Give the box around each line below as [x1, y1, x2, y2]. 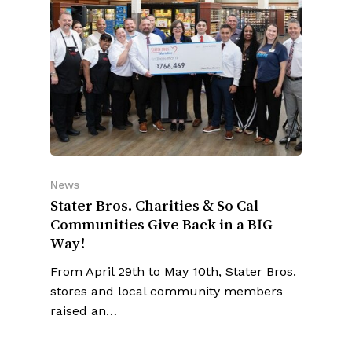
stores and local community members [50, 244, 283, 259]
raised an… [50, 263, 117, 279]
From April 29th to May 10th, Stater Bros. [50, 224, 296, 240]
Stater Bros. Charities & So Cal [50, 157, 258, 174]
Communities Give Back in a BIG [50, 176, 273, 192]
